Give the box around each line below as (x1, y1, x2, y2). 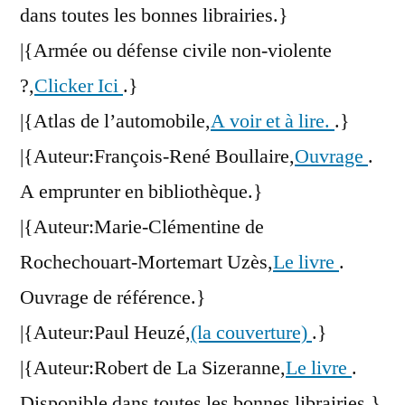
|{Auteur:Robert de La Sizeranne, (20, 355, 286, 381)
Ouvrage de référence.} (20, 285, 206, 311)
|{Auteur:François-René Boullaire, (20, 144, 295, 170)
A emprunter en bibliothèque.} (20, 179, 263, 205)
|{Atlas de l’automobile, (20, 108, 211, 135)
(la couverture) (191, 320, 312, 346)
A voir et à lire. (211, 108, 334, 135)
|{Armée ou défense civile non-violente (20, 38, 332, 64)
